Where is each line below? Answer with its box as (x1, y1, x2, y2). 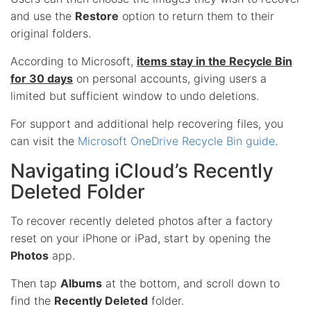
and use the (10, 8, 75, 23)
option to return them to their (119, 8, 274, 23)
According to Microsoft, (10, 53, 137, 68)
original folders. (10, 26, 91, 40)
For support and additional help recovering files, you (10, 116, 283, 131)
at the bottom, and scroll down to (102, 276, 280, 290)
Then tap (10, 276, 60, 290)
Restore (75, 8, 119, 23)
